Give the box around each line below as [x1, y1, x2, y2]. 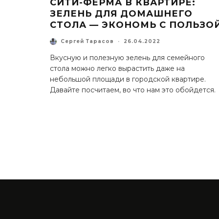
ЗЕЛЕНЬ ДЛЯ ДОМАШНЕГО [50, 8, 193, 19]
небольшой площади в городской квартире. [50, 74, 206, 84]
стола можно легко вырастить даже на [50, 64, 185, 73]
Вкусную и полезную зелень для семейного [50, 53, 205, 62]
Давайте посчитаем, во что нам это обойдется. [50, 85, 216, 94]
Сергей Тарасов [61, 38, 114, 45]
